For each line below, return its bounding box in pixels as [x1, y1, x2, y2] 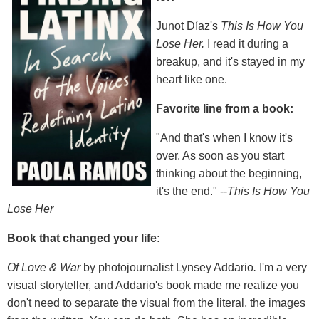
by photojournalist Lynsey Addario [80, 261, 253, 273]
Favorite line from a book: [156, 102, 293, 115]
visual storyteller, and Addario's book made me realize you [7, 278, 299, 291]
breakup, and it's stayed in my [156, 55, 305, 68]
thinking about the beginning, [156, 167, 302, 179]
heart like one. [156, 73, 227, 85]
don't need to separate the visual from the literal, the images [7, 296, 305, 309]
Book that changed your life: [7, 231, 160, 244]
